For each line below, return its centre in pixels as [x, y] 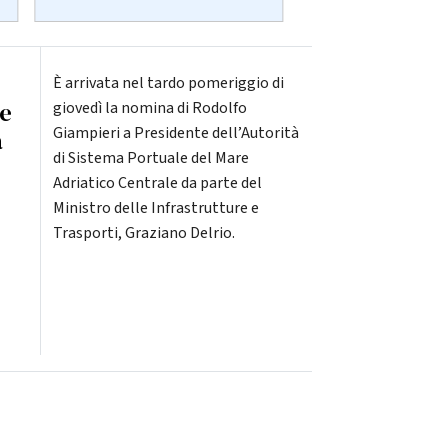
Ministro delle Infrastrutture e [155, 208]
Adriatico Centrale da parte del [157, 183]
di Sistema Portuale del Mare [150, 158]
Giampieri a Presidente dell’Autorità [175, 133]
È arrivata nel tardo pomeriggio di [168, 83]
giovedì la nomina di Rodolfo [149, 108]
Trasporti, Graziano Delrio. [143, 233]
